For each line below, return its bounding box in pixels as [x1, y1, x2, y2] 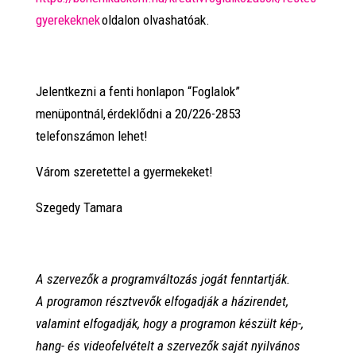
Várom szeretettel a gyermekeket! [35, 163, 213, 180]
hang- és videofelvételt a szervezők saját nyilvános [35, 337, 300, 354]
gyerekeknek [35, 11, 100, 28]
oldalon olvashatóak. [99, 11, 210, 28]
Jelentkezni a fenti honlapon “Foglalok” [35, 83, 240, 99]
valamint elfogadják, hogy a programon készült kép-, [35, 315, 304, 331]
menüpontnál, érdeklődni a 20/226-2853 [35, 105, 241, 122]
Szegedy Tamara [35, 199, 122, 215]
